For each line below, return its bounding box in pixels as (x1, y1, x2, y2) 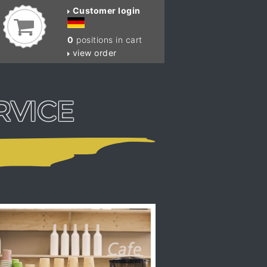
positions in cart (73, 35, 142, 45)
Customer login (72, 5, 141, 15)
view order (70, 48, 117, 58)
